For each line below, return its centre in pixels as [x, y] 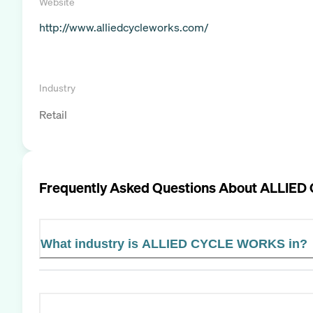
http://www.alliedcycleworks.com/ [124, 27]
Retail [53, 115]
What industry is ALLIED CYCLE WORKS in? [174, 243]
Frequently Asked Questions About [150, 187]
